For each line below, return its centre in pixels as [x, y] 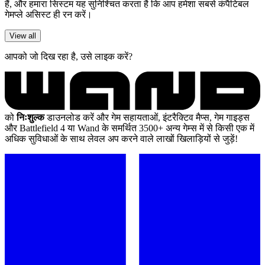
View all [23, 35]
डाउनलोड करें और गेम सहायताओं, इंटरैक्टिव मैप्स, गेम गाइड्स [147, 117]
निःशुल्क [30, 117]
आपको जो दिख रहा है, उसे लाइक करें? [69, 56]
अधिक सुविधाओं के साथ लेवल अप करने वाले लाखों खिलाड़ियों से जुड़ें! [121, 138]
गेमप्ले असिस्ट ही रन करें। [49, 14]
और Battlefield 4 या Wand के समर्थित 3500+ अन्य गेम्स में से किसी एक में [130, 128]
